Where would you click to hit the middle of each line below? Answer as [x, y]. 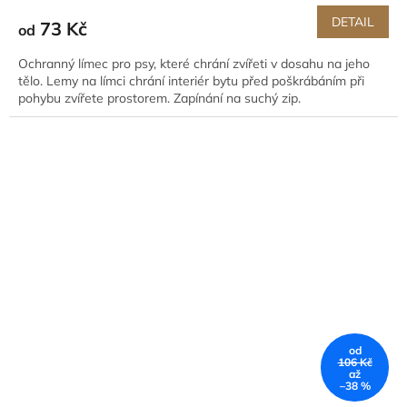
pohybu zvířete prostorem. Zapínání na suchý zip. [161, 98]
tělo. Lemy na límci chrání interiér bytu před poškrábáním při [191, 80]
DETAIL [353, 21]
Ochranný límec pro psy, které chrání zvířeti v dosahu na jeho [194, 63]
